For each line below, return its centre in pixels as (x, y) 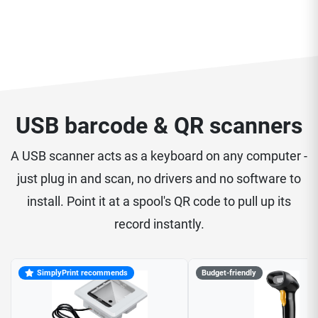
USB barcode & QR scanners (159, 126)
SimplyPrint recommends (83, 273)
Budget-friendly (229, 273)
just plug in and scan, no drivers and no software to (159, 179)
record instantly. (159, 224)
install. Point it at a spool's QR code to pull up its (159, 202)
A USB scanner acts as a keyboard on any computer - (159, 156)
